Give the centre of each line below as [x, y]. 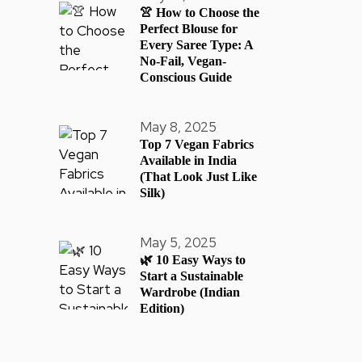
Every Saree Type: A [197, 45]
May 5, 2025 [178, 242]
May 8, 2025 [178, 127]
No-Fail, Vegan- [183, 61]
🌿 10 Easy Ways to [193, 260]
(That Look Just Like [198, 177]
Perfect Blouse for [189, 29]
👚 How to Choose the [200, 13]
